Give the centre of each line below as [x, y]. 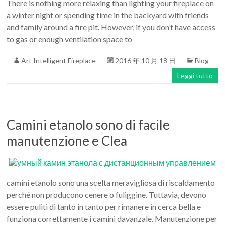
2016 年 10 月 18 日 [146, 61]
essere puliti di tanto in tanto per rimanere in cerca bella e [104, 207]
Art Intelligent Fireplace [59, 61]
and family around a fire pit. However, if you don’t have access [111, 27]
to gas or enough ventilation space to [70, 39]
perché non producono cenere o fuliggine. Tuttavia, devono [107, 195]
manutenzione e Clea [67, 141]
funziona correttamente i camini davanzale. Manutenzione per [112, 219]
